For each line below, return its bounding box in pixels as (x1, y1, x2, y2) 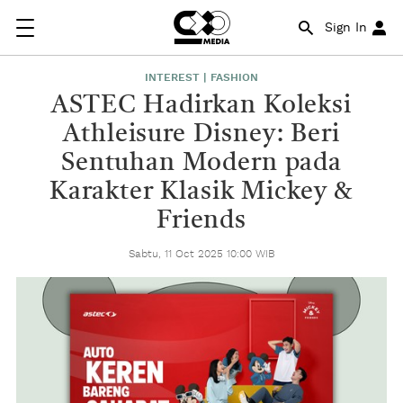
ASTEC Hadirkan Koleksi (51, 94, 352, 119)
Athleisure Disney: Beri (63, 122, 340, 148)
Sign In (325, 21, 367, 34)
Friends (157, 209, 246, 234)
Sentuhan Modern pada (61, 151, 342, 176)
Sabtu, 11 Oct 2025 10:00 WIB (128, 248, 275, 259)
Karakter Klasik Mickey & (49, 180, 354, 205)
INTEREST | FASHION (145, 72, 258, 83)
